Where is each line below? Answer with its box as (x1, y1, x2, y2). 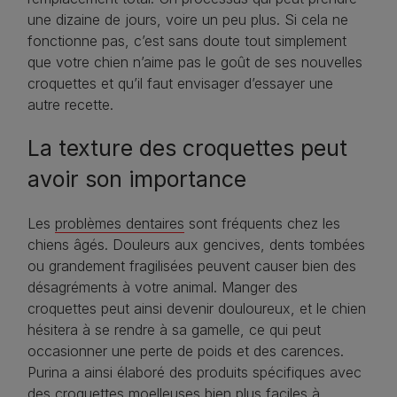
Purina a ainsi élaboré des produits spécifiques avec (27, 363, 362, 382)
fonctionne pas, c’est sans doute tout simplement (27, 32, 346, 51)
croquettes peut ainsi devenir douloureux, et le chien (27, 300, 366, 318)
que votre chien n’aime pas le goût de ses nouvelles (27, 53, 362, 72)
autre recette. (27, 96, 113, 114)
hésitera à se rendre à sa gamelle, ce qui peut (27, 321, 321, 339)
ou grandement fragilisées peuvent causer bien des (27, 257, 356, 276)
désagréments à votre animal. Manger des (27, 278, 298, 297)
